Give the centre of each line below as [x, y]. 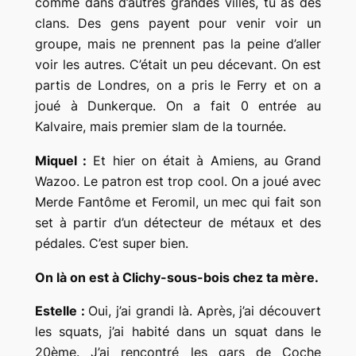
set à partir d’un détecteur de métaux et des [178, 222]
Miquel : [61, 160]
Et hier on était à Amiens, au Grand [204, 160]
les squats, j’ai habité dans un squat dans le [178, 332]
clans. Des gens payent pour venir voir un [178, 23]
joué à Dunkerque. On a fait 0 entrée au [178, 105]
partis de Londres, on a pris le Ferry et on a [178, 85]
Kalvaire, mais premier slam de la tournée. [160, 126]
